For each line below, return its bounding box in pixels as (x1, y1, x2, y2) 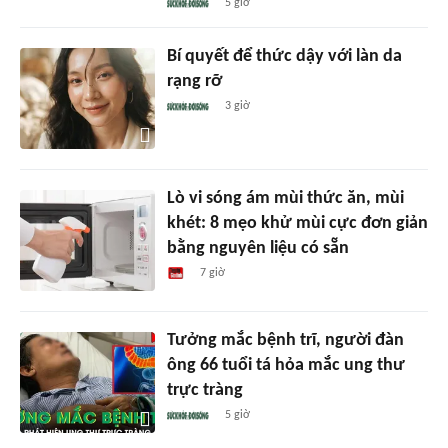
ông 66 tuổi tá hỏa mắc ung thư (166, 356, 405, 376)
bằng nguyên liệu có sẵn (166, 239, 349, 259)
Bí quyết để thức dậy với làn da (166, 47, 402, 67)
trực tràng (166, 381, 243, 401)
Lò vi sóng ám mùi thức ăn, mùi (166, 189, 404, 209)
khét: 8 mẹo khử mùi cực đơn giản (166, 214, 428, 234)
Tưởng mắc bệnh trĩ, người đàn (166, 331, 404, 351)
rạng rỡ (166, 72, 222, 92)
